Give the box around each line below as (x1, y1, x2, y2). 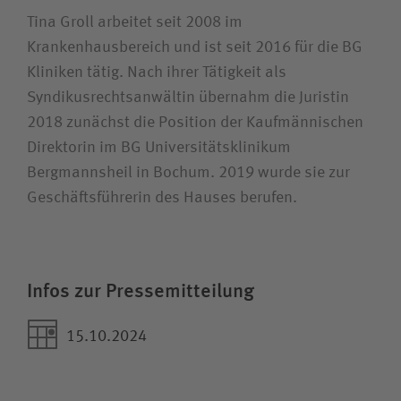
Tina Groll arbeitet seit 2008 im (27, 13, 243, 30)
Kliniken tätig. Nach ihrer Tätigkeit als (27, 64, 286, 81)
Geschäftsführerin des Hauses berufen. (27, 189, 297, 206)
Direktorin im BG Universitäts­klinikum (27, 139, 291, 156)
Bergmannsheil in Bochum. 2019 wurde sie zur (27, 164, 350, 181)
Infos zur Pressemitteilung (27, 277, 254, 303)
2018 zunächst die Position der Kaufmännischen (27, 114, 363, 131)
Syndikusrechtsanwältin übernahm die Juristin (27, 89, 349, 106)
